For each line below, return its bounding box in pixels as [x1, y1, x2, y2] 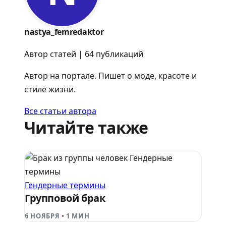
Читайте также [24, 117, 148, 139]
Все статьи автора [24, 105, 96, 117]
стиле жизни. [24, 84, 76, 95]
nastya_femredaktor [24, 26, 104, 38]
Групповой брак [25, 191, 105, 205]
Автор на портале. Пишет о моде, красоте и [24, 70, 197, 82]
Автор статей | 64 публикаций [24, 48, 143, 60]
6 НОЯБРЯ [25, 211, 60, 220]
